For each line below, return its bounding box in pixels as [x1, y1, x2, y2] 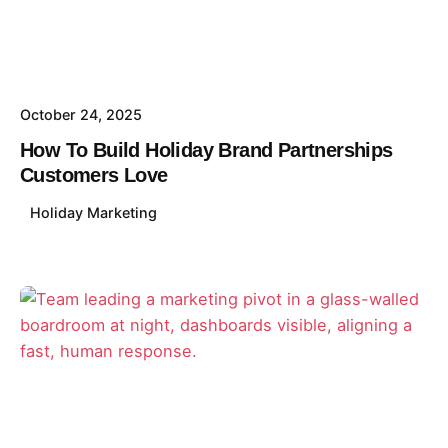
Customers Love [20, 164, 168, 187]
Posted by [88, 312, 155, 330]
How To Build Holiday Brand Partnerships [20, 139, 393, 162]
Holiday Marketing [30, 204, 158, 222]
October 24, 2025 [20, 106, 142, 124]
